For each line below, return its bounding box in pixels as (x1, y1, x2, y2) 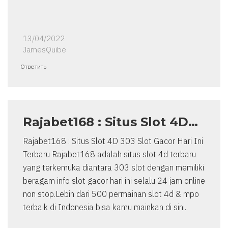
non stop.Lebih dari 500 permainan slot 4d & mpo (23, 189, 199, 199)
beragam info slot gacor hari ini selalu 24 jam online (23, 176, 205, 186)
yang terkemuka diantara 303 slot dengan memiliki (23, 162, 204, 173)
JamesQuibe (23, 45, 66, 55)
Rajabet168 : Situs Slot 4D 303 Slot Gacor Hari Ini (23, 136, 203, 147)
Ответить (20, 63, 46, 71)
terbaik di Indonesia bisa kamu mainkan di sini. (23, 202, 186, 213)
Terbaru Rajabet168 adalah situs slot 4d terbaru (23, 149, 196, 160)
